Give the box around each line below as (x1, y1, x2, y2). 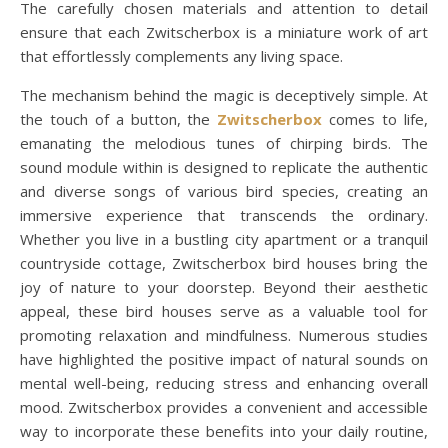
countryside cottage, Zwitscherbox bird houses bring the (20, 253, 428, 273)
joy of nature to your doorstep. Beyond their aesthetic (20, 277, 428, 297)
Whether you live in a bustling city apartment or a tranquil (20, 229, 428, 249)
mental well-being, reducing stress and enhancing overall (20, 373, 428, 393)
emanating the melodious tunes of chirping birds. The (20, 133, 428, 153)
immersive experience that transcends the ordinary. (20, 205, 428, 225)
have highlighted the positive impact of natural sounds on (20, 349, 428, 369)
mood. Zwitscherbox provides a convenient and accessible (20, 397, 428, 417)
